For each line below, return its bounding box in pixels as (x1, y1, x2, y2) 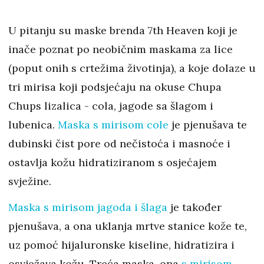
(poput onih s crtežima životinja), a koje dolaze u (8, 61, 256, 75)
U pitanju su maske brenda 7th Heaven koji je (8, 24, 237, 37)
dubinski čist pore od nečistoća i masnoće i (8, 137, 230, 150)
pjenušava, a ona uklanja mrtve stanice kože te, (8, 219, 247, 233)
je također (167, 200, 222, 214)
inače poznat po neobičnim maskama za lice (8, 42, 233, 56)
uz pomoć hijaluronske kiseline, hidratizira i (8, 238, 235, 252)
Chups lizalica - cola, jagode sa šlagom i (8, 99, 213, 113)
